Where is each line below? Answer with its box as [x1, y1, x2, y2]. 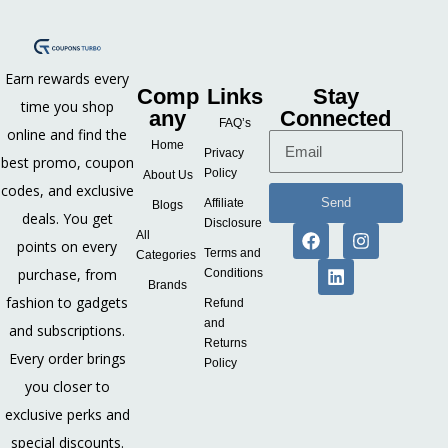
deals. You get [21, 208, 113, 228]
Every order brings [8, 348, 126, 368]
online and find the [7, 124, 128, 144]
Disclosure [203, 215, 262, 230]
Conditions [203, 265, 263, 280]
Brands [148, 277, 188, 292]
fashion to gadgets [6, 292, 129, 312]
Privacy [203, 145, 244, 160]
